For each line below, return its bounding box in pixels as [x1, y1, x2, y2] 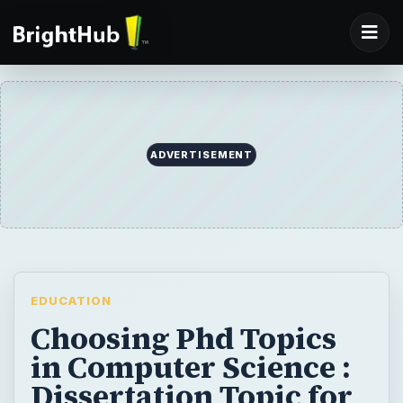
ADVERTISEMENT [149, 148, 254, 162]
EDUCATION [30, 293, 112, 309]
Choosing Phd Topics [30, 317, 336, 359]
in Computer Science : [30, 345, 351, 388]
